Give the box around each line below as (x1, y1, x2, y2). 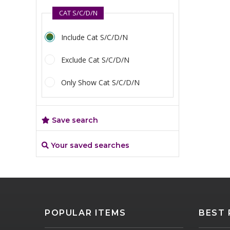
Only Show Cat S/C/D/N (61, 78, 140, 87)
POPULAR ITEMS (45, 208, 126, 218)
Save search (50, 116, 98, 125)
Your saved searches (49, 141, 129, 150)
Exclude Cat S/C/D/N (61, 55, 129, 65)
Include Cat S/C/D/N (61, 32, 128, 42)
